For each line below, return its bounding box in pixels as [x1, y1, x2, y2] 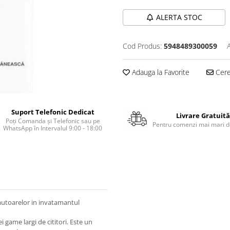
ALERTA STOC [156, 12, 202, 22]
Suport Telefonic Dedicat [11, 107, 94, 117]
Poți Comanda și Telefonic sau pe [5, 117, 100, 125]
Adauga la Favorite [130, 67, 189, 77]
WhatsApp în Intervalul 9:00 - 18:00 [3, 124, 103, 132]
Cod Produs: [123, 41, 162, 51]
